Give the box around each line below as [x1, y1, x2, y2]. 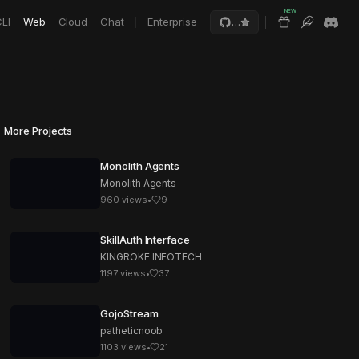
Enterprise [147, 15, 198, 28]
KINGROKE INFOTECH [100, 251, 202, 263]
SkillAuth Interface [100, 233, 190, 246]
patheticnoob [100, 325, 163, 337]
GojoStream [100, 307, 159, 320]
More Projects [4, 124, 73, 137]
